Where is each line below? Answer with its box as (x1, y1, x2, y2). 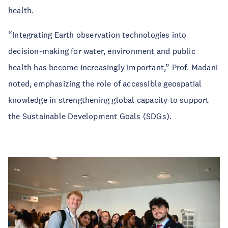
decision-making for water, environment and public (8, 45, 195, 56)
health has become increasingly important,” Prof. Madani (8, 62, 218, 72)
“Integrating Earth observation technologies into (8, 29, 187, 40)
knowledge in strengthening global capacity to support (8, 94, 209, 105)
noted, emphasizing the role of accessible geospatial (8, 78, 202, 89)
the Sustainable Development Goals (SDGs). (8, 110, 172, 121)
